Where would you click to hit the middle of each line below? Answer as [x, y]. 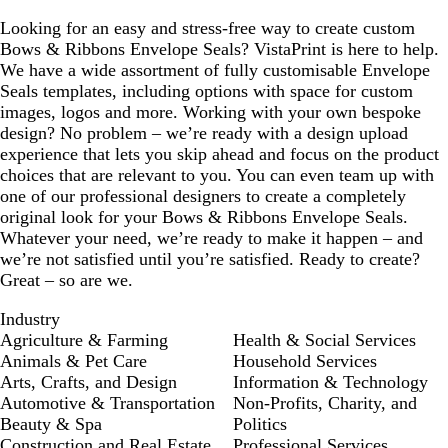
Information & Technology [330, 382]
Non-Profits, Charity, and [325, 403]
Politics [260, 424]
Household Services [305, 361]
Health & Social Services [324, 340]
